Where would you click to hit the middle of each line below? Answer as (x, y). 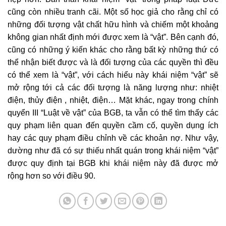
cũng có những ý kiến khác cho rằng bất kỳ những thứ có (113, 50)
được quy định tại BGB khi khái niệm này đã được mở (113, 163)
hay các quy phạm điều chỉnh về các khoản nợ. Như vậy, (113, 138)
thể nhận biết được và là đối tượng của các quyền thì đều (113, 63)
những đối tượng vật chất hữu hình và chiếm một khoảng (113, 25)
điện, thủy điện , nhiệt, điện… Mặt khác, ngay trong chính (113, 100)
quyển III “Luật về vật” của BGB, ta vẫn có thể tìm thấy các (113, 113)
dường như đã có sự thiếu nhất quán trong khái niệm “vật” (113, 151)
